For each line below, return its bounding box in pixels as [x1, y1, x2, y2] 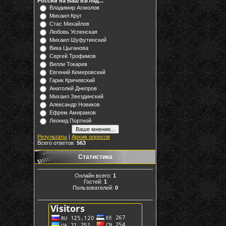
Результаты [37, 134, 68, 140]
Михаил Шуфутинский [49, 37, 107, 43]
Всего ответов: [37, 140, 77, 146]
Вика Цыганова [49, 45, 89, 51]
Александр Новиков [49, 101, 100, 107]
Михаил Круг [49, 13, 82, 19]
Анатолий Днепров [49, 85, 97, 91]
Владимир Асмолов [49, 5, 100, 11]
